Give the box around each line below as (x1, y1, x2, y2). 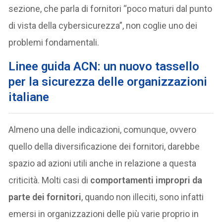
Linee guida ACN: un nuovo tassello (8, 59, 200, 73)
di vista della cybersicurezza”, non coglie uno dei (8, 20, 198, 31)
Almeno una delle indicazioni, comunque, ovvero (8, 124, 197, 135)
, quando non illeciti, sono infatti (81, 191, 204, 202)
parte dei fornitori (8, 191, 82, 202)
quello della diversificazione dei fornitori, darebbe (8, 141, 200, 152)
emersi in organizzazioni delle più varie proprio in (8, 208, 199, 219)
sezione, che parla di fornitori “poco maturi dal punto (8, 3, 213, 14)
